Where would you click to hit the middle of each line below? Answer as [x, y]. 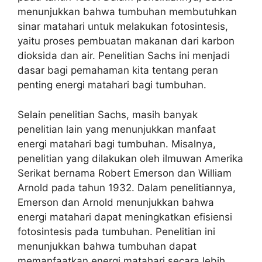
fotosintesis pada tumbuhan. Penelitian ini [116, 231]
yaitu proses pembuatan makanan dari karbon [126, 41]
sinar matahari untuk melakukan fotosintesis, [123, 26]
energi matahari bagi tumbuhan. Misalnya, [117, 144]
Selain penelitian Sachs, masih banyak [108, 114]
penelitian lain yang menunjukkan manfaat [117, 129]
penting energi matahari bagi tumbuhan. [112, 85]
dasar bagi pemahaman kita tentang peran [118, 70]
